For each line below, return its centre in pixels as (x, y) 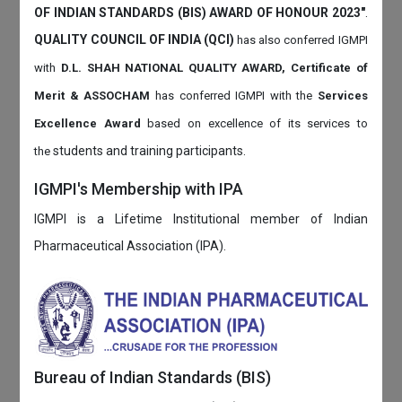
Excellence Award (91, 124)
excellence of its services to (288, 124)
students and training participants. (150, 151)
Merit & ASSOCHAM (95, 96)
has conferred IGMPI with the (236, 96)
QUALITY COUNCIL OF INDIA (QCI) (136, 40)
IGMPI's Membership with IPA (139, 189)
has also (259, 40)
